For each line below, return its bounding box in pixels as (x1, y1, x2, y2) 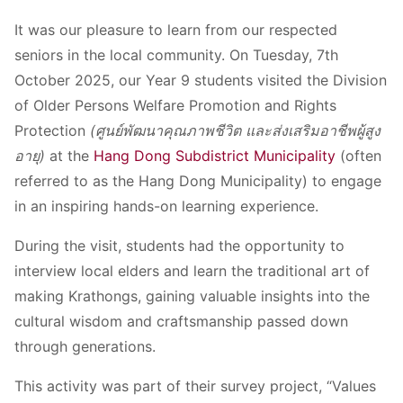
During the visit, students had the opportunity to (14, 237, 345, 255)
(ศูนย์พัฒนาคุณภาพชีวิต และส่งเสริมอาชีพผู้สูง (90, 121, 381, 140)
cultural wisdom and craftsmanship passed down (14, 312, 348, 331)
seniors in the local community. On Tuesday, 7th (14, 46, 338, 65)
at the (45, 147, 94, 166)
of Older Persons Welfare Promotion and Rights (14, 96, 336, 115)
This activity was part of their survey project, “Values (14, 377, 376, 396)
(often (336, 147, 381, 166)
